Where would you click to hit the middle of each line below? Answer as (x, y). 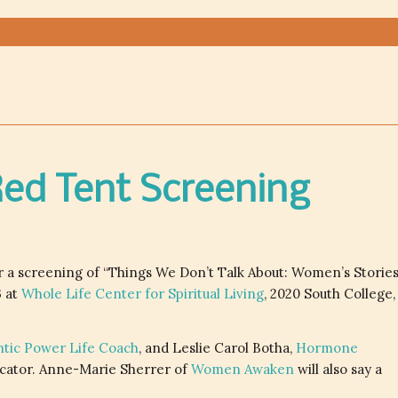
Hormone (327, 347)
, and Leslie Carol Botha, (217, 347)
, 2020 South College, (330, 293)
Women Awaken (243, 369)
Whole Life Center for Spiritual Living (143, 293)
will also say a (338, 369)
